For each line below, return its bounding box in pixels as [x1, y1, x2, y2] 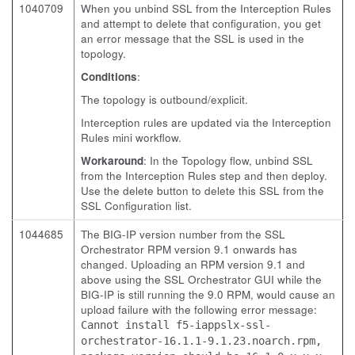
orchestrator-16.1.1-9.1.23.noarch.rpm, [81, 334, 322, 347]
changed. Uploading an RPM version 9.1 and [81, 257, 305, 272]
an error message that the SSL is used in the [81, 31, 304, 46]
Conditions [81, 69, 137, 84]
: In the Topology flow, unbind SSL [143, 153, 313, 168]
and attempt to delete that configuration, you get [81, 16, 321, 31]
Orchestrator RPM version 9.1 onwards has [81, 242, 297, 257]
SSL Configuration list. [81, 198, 192, 213]
